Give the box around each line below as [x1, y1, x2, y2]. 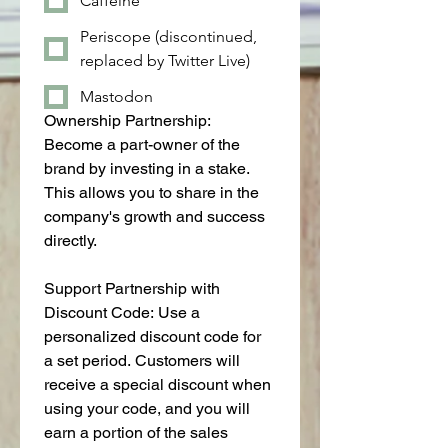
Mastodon [80, 87, 153, 107]
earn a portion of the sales [44, 423, 228, 443]
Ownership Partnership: [44, 111, 211, 131]
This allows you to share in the [44, 183, 259, 203]
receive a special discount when [44, 375, 271, 395]
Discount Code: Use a [44, 303, 200, 323]
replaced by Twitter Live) [80, 51, 250, 71]
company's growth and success [44, 207, 265, 227]
